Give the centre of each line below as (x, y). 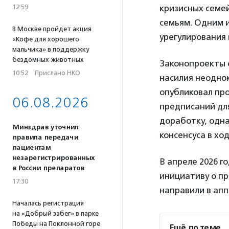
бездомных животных (48, 60)
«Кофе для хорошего (46, 39)
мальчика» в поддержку (51, 49)
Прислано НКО (58, 73)
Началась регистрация (48, 203)
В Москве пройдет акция (52, 29)
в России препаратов (48, 168)
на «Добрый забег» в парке (55, 213)
